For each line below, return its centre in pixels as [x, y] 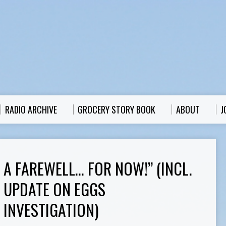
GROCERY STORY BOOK [117, 109]
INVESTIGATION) [51, 210]
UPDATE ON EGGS [54, 189]
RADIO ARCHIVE [31, 109]
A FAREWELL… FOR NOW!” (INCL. [97, 168]
